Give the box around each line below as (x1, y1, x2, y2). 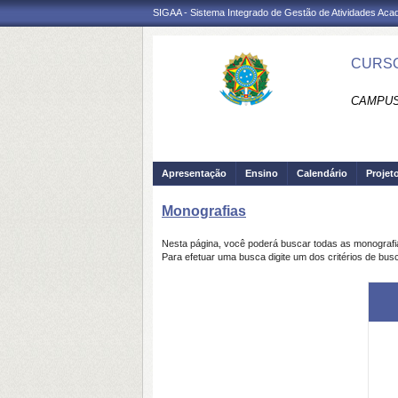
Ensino (245, 168, 278, 179)
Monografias (162, 203, 246, 219)
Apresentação (162, 168, 227, 179)
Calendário (297, 168, 347, 179)
